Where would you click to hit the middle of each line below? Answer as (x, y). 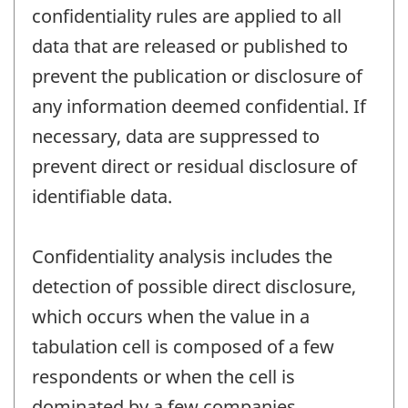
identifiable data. (102, 197)
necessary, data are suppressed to (176, 137)
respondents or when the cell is (163, 377)
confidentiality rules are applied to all (187, 16)
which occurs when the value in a (171, 317)
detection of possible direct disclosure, (194, 287)
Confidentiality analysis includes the (182, 257)
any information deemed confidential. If (199, 107)
